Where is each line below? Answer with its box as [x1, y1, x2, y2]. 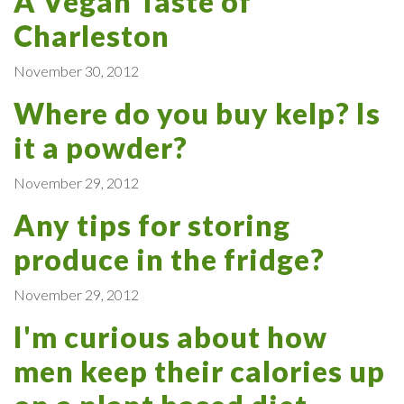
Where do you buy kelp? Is [14, 95, 381, 131]
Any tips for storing [14, 207, 290, 243]
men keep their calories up [14, 353, 385, 389]
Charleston [14, 17, 170, 53]
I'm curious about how [14, 318, 327, 354]
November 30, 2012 [14, 61, 139, 79]
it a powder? [14, 129, 188, 165]
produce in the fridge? [14, 241, 325, 277]
